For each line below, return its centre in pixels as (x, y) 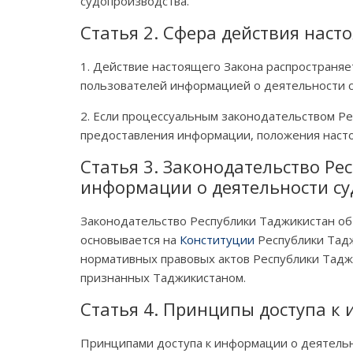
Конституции (217, 239)
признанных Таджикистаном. (163, 277)
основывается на (130, 239)
